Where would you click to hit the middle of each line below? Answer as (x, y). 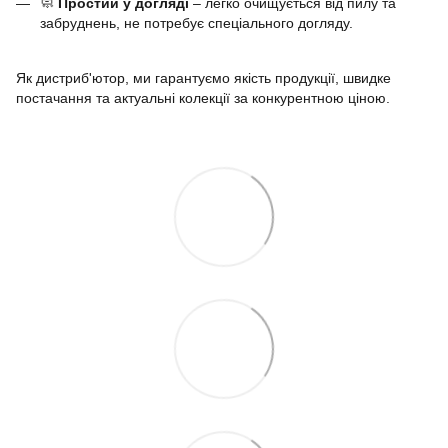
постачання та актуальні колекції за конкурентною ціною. (203, 98)
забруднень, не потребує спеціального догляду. (196, 22)
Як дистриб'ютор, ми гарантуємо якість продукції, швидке (203, 78)
